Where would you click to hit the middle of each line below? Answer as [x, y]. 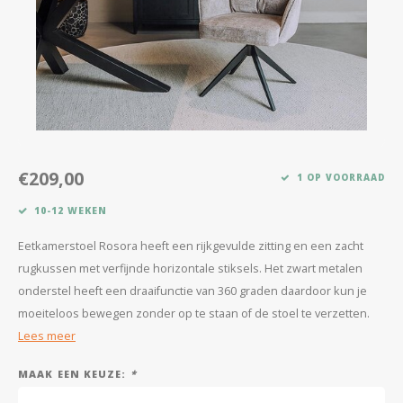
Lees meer [47, 336]
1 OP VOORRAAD [341, 177]
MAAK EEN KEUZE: [74, 374]
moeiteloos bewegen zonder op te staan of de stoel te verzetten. [194, 313]
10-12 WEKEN [71, 210]
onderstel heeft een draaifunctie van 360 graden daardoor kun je [193, 291]
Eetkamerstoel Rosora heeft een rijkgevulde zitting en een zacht [191, 246]
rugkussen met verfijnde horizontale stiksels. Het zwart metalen [190, 269]
